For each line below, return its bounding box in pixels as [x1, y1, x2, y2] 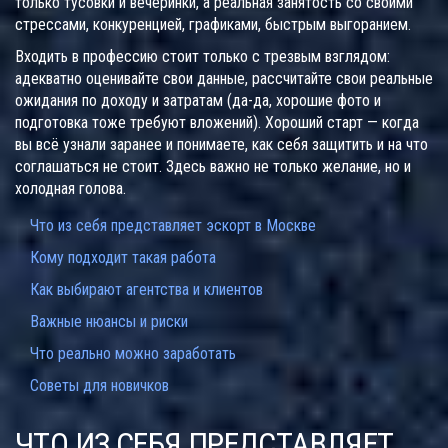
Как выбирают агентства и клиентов [30, 280, 263, 300]
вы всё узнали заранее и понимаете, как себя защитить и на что [15, 135, 428, 155]
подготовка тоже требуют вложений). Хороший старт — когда [15, 113, 419, 133]
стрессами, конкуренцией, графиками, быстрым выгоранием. [15, 15, 411, 35]
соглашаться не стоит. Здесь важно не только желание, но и [15, 157, 411, 177]
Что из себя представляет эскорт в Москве [30, 216, 316, 236]
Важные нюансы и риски [30, 312, 188, 332]
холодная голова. [15, 179, 126, 199]
